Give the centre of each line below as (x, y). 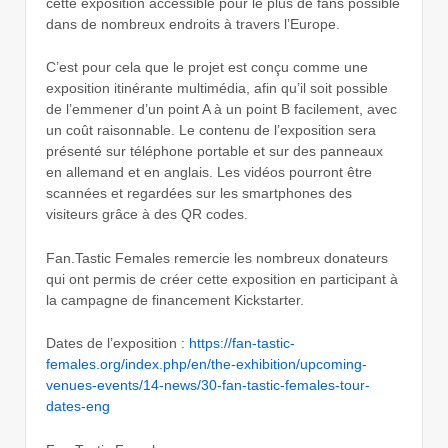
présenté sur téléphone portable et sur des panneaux (214, 151)
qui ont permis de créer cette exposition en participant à (222, 278)
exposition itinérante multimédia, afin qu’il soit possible (217, 88)
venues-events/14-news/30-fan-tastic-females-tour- (208, 385)
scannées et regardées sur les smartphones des (199, 193)
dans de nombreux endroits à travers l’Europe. (193, 24)
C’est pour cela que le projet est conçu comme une (207, 67)
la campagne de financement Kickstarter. (175, 299)
